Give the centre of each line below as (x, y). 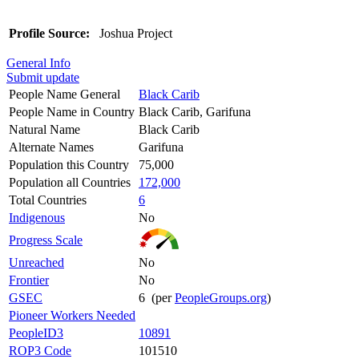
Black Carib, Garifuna (195, 111)
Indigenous (37, 217)
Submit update (43, 77)
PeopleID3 (36, 333)
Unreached (36, 262)
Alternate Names (51, 147)
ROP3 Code (40, 350)
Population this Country (69, 164)
